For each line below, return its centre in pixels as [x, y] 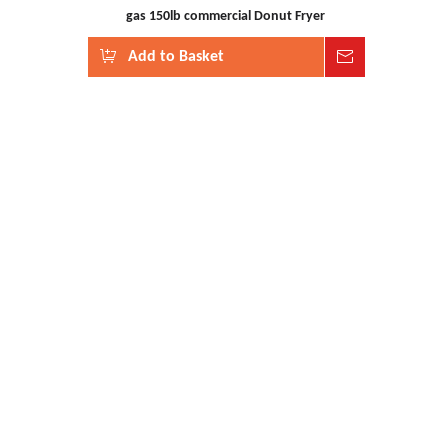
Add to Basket [176, 57]
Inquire [389, 57]
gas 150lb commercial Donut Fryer [225, 16]
